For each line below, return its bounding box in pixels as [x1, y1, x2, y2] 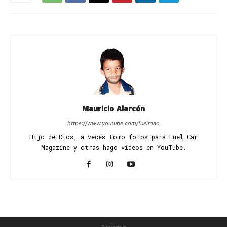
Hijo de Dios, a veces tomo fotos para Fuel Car [29, 133, 198, 141]
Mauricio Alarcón [82, 103, 145, 114]
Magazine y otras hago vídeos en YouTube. [41, 143, 186, 152]
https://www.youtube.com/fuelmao [67, 120, 160, 127]
